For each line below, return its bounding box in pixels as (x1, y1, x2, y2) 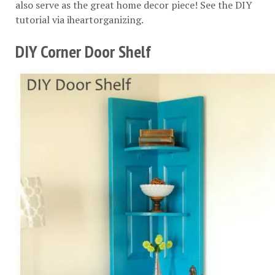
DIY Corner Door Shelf (15, 39, 151, 63)
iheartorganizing (67, 12, 141, 26)
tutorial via (15, 12, 67, 26)
